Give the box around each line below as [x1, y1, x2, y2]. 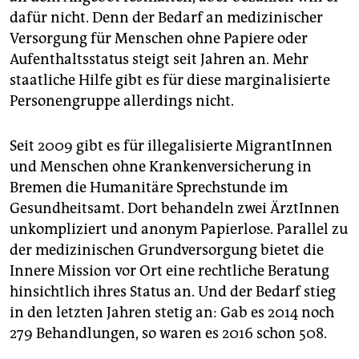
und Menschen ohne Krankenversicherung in [10, 157, 312, 175]
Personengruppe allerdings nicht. [10, 91, 234, 110]
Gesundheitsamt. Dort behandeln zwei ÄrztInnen [10, 199, 340, 217]
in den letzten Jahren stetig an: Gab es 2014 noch [10, 303, 334, 321]
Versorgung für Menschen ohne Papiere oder [10, 29, 308, 47]
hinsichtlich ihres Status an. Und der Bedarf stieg [10, 282, 336, 301]
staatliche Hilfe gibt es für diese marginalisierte [10, 71, 330, 89]
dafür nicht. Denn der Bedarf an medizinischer [10, 8, 323, 26]
